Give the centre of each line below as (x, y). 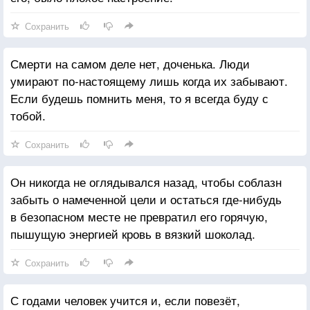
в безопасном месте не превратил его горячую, (139, 216)
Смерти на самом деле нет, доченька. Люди (130, 63)
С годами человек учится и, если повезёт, (125, 300)
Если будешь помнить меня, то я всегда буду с (139, 98)
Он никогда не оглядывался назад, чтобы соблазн (146, 181)
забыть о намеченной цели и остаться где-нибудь (146, 199)
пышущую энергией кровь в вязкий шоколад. (133, 233)
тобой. (28, 115)
